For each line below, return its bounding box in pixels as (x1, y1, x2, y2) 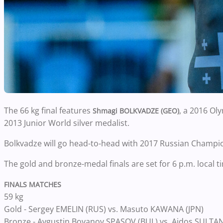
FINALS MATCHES (4, 179, 61, 189)
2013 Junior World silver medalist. (4, 117, 129, 128)
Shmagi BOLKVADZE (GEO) (91, 106, 179, 115)
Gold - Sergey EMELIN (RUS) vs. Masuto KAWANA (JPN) (4, 203, 204, 215)
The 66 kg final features (4, 105, 91, 116)
